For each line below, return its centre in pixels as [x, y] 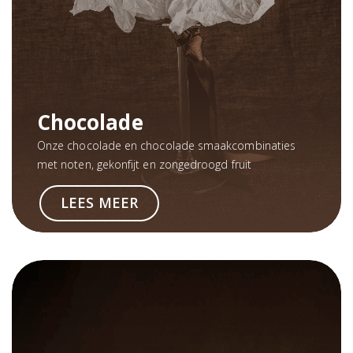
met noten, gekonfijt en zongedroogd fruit [144, 164]
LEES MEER [99, 202]
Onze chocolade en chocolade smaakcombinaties [167, 145]
